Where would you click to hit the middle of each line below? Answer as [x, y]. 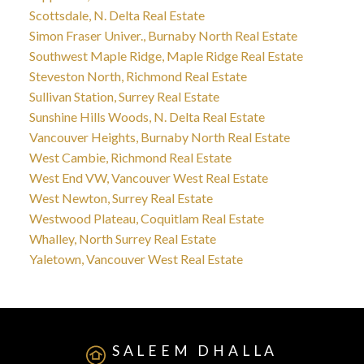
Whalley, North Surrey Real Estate [122, 238]
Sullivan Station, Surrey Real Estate [124, 96]
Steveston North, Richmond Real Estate [138, 76]
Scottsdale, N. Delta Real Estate [117, 15]
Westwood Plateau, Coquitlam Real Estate [146, 218]
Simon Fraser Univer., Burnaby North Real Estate [163, 35]
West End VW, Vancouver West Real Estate [148, 177]
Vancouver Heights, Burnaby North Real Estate [159, 136]
